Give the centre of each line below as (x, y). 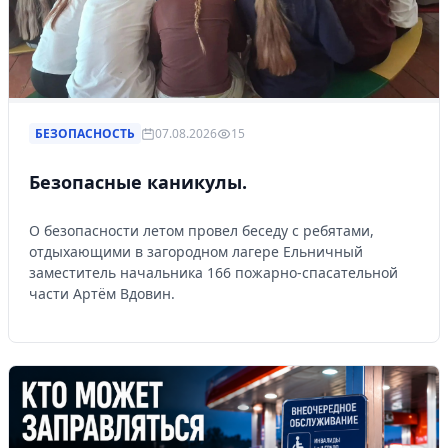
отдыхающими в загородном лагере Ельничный (196, 252)
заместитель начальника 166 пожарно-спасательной (213, 273)
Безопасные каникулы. (138, 182)
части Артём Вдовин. (102, 294)
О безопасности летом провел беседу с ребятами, (201, 231)
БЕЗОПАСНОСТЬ (85, 134)
